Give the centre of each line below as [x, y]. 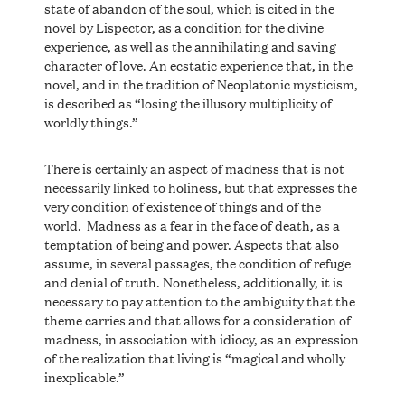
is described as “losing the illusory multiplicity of [188, 102]
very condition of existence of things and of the [182, 205]
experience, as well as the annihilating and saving [190, 45]
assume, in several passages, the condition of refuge [197, 262]
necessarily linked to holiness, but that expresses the [200, 186]
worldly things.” [91, 121]
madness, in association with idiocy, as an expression [201, 338]
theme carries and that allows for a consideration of [197, 319]
